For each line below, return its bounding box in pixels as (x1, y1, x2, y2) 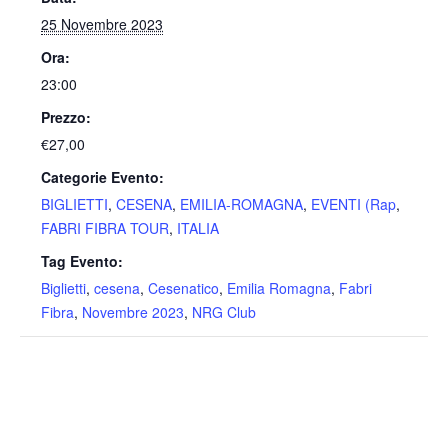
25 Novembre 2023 (41, 14, 163, 35)
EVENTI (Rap (311, 194, 396, 215)
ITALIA (177, 218, 219, 239)
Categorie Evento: (41, 167, 164, 188)
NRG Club (192, 302, 256, 323)
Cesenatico (148, 278, 219, 299)
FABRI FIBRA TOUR (41, 218, 169, 239)
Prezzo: (41, 107, 91, 128)
